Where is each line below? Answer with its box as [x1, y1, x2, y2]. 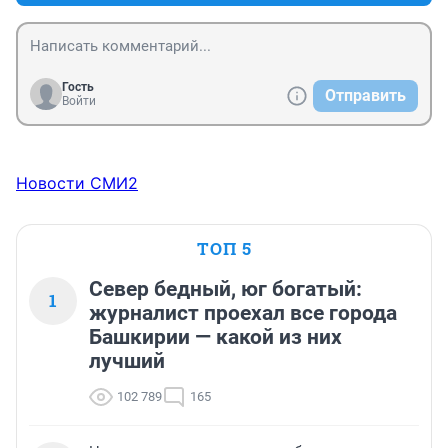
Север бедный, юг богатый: [89, 276, 362, 301]
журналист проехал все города [89, 300, 397, 325]
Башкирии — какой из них [89, 324, 342, 349]
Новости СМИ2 [16, 172, 138, 193]
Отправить [325, 85, 406, 105]
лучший [89, 348, 165, 373]
